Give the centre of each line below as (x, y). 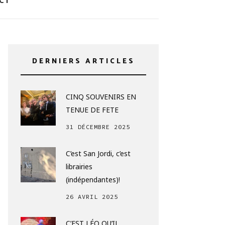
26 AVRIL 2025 (92, 197)
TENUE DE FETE (92, 110)
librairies (79, 167)
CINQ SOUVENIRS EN (101, 97)
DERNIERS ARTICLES (83, 62)
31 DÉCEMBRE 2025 (98, 127)
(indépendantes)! (93, 180)
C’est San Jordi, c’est (98, 154)
